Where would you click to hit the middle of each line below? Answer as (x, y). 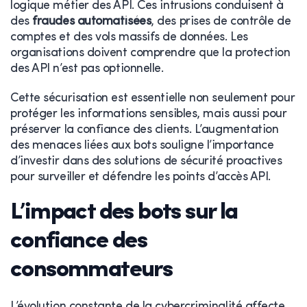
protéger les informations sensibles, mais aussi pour (149, 114)
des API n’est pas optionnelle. (87, 69)
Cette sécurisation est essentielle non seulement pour (153, 98)
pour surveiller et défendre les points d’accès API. (141, 177)
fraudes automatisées (92, 21)
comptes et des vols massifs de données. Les (129, 37)
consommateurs (91, 270)
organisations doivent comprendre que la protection (150, 53)
